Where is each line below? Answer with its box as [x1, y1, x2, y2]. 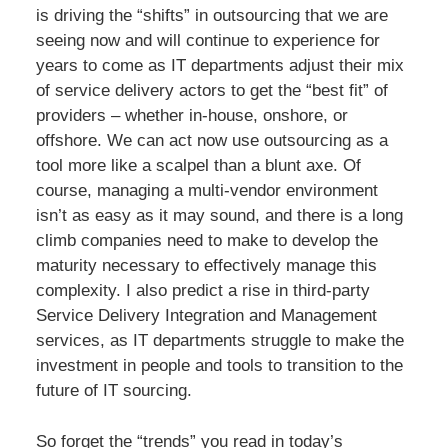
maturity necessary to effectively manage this [35, 256, 377, 276]
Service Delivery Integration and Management [35, 306, 377, 326]
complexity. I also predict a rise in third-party [35, 281, 370, 301]
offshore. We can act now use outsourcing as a [35, 131, 388, 151]
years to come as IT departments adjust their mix [35, 56, 404, 76]
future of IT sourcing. [35, 381, 192, 401]
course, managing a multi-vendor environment [35, 181, 378, 201]
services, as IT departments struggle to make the [35, 331, 404, 351]
